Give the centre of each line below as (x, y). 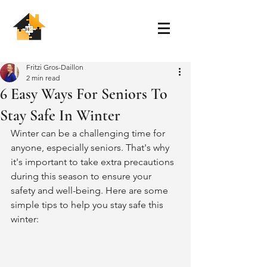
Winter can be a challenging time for (89, 133)
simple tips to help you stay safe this (88, 205)
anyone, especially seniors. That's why (91, 148)
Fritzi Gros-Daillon (55, 67)
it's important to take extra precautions (94, 162)
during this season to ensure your (82, 176)
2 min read (43, 78)
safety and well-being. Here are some (91, 190)
